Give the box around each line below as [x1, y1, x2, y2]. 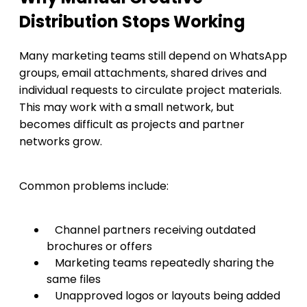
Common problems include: [19, 177, 169, 194]
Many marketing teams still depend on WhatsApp [19, 47, 287, 64]
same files [47, 271, 101, 287]
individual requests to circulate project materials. [19, 82, 282, 98]
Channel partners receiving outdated [55, 221, 256, 238]
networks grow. [19, 133, 102, 149]
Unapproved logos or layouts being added [55, 287, 280, 304]
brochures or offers [47, 238, 152, 254]
